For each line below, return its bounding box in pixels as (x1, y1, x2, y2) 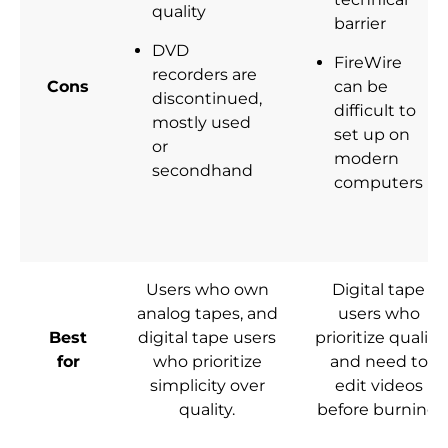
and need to (329, 352, 428, 372)
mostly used (152, 113, 251, 133)
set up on (334, 125, 410, 145)
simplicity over (149, 376, 265, 396)
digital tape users (138, 328, 276, 348)
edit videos (334, 376, 423, 396)
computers (334, 173, 423, 193)
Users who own (145, 280, 269, 300)
